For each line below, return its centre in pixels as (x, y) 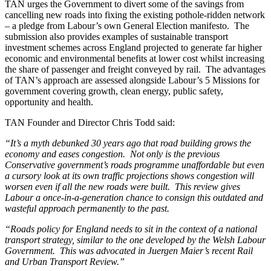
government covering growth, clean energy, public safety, (114, 91)
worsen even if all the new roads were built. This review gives (122, 186)
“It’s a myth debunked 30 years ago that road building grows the (128, 143)
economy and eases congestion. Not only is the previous (112, 154)
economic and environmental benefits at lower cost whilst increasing (135, 58)
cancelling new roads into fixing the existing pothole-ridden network (135, 15)
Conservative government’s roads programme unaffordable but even (135, 165)
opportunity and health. (49, 102)
